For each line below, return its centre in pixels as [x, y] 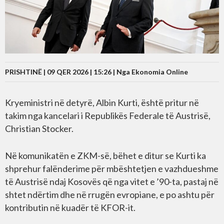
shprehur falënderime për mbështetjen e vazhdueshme [112, 169]
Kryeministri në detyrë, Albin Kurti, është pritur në [102, 103]
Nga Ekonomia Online [152, 72]
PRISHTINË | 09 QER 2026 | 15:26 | [61, 72]
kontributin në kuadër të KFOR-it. [70, 208]
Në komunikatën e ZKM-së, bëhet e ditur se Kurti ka [105, 156]
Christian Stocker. [39, 129]
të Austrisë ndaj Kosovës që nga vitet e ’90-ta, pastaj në [112, 182]
